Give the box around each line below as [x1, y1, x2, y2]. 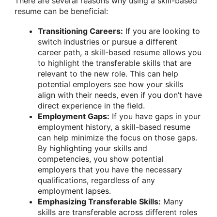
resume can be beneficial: [15, 6, 108, 16]
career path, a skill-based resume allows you [38, 47, 201, 58]
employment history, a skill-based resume [38, 122, 190, 132]
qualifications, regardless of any [38, 175, 155, 186]
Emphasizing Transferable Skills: [38, 197, 161, 207]
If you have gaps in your [109, 111, 201, 122]
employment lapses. [38, 186, 111, 196]
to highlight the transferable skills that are [38, 58, 191, 68]
